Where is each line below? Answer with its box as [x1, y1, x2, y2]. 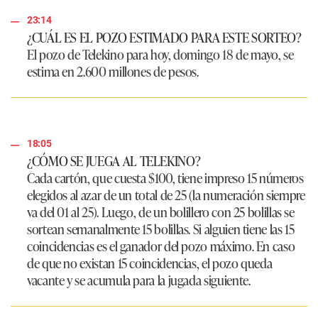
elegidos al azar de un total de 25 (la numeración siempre [27, 185, 305, 204]
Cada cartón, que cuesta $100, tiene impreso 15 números [27, 168, 304, 187]
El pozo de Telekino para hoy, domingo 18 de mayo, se [27, 45, 294, 64]
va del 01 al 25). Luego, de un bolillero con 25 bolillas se [27, 202, 295, 221]
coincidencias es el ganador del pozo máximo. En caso [27, 236, 295, 256]
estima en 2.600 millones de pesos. [27, 62, 199, 81]
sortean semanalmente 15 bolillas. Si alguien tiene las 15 [27, 219, 295, 238]
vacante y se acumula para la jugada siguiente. [27, 270, 251, 290]
